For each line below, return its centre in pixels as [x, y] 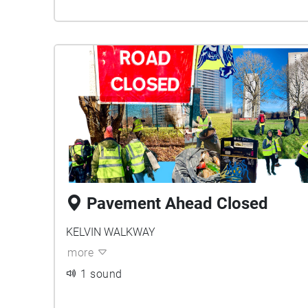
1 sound [101, 274]
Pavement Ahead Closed [177, 203]
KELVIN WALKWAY [111, 232]
